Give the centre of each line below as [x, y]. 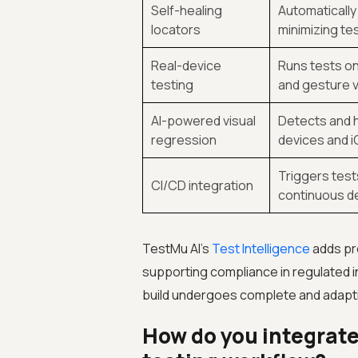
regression [183, 140]
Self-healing [186, 10]
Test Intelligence [261, 249]
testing [172, 85]
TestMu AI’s [177, 249]
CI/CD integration [202, 185]
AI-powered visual [203, 121]
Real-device [186, 66]
